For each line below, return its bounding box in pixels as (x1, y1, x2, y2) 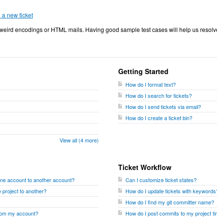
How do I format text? (125, 80, 176, 88)
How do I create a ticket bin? (125, 113, 192, 122)
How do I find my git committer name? (125, 198, 214, 206)
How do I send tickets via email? (125, 102, 201, 110)
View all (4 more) (60, 136, 99, 144)
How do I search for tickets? (125, 91, 192, 99)
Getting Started (118, 66, 169, 76)
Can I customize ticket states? (125, 176, 197, 184)
